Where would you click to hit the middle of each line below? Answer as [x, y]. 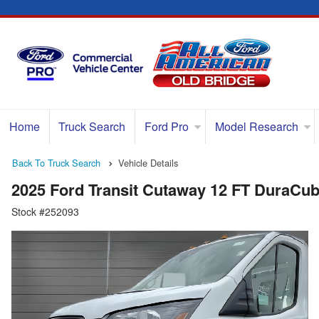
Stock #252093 [45, 212]
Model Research [256, 126]
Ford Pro [166, 126]
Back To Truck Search [56, 163]
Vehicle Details [148, 163]
